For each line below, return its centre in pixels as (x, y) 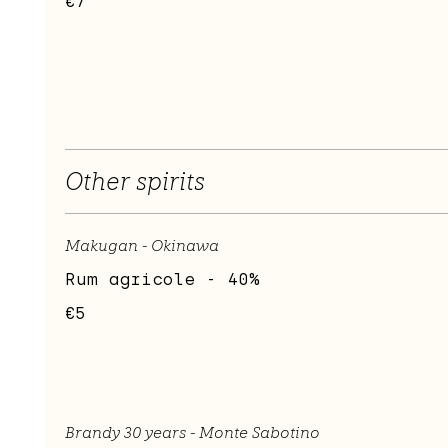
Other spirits (135, 182)
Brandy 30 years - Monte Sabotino (192, 433)
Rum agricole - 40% (162, 280)
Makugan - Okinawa (142, 246)
